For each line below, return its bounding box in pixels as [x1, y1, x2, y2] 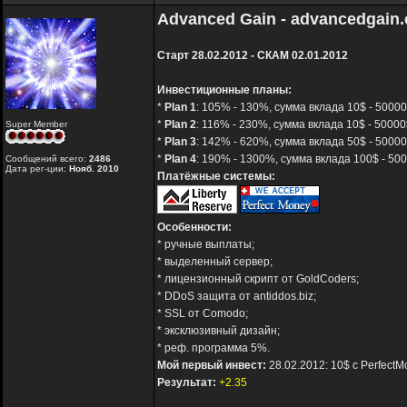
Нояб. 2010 [69, 164, 119, 174]
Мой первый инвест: [157, 359, 266, 372]
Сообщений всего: [5, 154, 89, 164]
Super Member [5, 119, 67, 130]
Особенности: [157, 221, 232, 234]
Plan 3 [164, 135, 196, 149]
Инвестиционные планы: [157, 84, 292, 97]
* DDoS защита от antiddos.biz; [157, 290, 316, 303]
